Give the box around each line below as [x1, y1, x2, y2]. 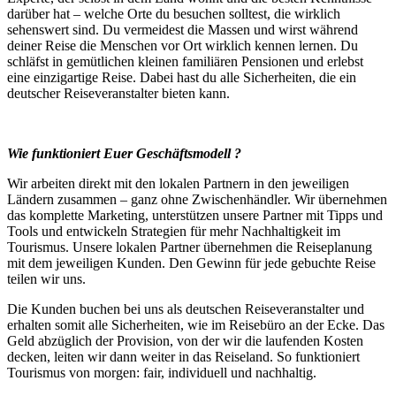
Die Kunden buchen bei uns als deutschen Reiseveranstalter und [7, 301, 364, 316]
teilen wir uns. [7, 270, 86, 286]
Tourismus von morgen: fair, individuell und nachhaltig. [7, 364, 316, 380]
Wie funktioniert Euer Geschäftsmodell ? [7, 145, 241, 161]
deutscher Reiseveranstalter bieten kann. [7, 85, 230, 101]
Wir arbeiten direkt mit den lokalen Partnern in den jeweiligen [7, 175, 349, 191]
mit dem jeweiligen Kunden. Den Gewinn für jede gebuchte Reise [7, 255, 376, 270]
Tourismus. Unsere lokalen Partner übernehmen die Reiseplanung [7, 239, 372, 255]
